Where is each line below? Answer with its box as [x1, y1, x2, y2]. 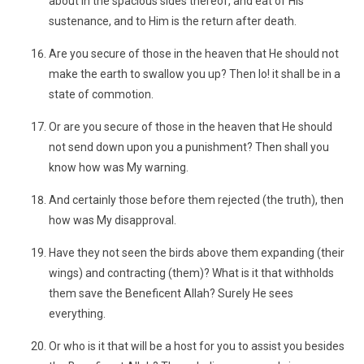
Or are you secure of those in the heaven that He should [49, 120, 332, 133]
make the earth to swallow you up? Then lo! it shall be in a [49, 67, 340, 80]
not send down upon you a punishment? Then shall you [49, 141, 329, 154]
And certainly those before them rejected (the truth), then [49, 193, 344, 206]
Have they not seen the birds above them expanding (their [49, 246, 344, 259]
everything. [49, 307, 106, 320]
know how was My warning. [49, 161, 188, 174]
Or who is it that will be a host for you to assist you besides [49, 340, 344, 353]
